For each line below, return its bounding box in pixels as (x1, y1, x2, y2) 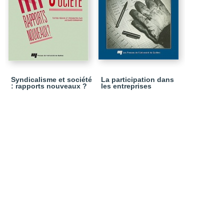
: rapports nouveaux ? (11, 82, 87, 90)
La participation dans (101, 75, 174, 83)
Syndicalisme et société (11, 75, 92, 83)
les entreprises (101, 82, 151, 90)
